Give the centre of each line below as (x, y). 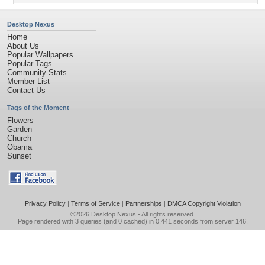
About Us (23, 46)
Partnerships (143, 203)
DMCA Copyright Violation (204, 203)
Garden (20, 129)
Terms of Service (95, 203)
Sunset (19, 156)
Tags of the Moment (38, 108)
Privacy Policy (45, 203)
